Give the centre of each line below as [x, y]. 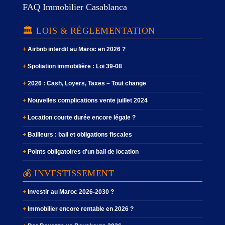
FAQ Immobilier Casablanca [75, 7]
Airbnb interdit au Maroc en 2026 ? [77, 49]
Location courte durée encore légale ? [82, 117]
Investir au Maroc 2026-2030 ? [71, 192]
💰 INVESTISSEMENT [68, 173]
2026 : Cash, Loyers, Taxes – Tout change [87, 83]
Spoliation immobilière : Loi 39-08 [75, 66]
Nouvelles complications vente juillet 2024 [88, 100]
